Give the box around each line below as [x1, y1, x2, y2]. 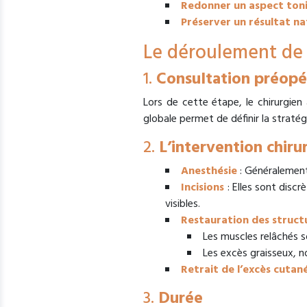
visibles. [165, 195, 200, 214]
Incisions [181, 179, 225, 197]
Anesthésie [181, 162, 237, 181]
